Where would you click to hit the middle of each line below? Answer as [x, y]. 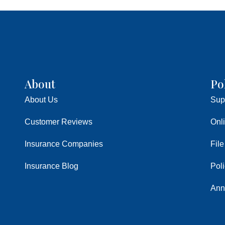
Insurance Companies [64, 144]
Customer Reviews [58, 122]
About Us [41, 100]
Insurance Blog [51, 166]
